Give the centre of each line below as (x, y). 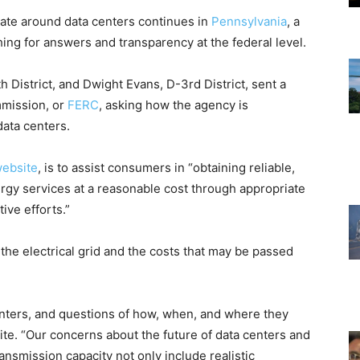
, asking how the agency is (174, 105)
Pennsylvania (249, 22)
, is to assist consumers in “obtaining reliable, (166, 168)
